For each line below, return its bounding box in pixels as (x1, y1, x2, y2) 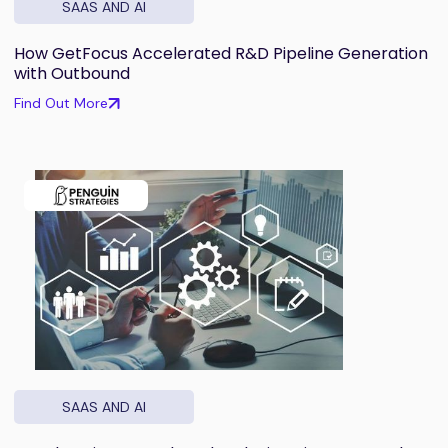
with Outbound (14, 61, 130, 85)
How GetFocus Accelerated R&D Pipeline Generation (14, 41, 428, 65)
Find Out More (14, 93, 108, 112)
